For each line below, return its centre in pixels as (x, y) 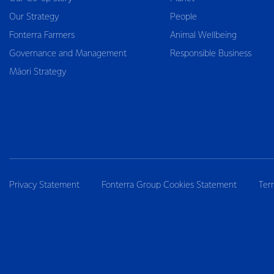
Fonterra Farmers (42, 35)
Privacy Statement (44, 185)
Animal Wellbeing (203, 35)
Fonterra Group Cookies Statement (169, 185)
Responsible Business (210, 54)
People (183, 17)
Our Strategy (34, 17)
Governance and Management (68, 54)
